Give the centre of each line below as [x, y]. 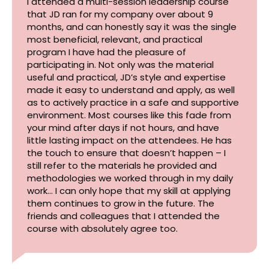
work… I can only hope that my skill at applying [129, 191]
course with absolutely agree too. [102, 228]
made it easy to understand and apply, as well [131, 90]
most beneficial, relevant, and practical [115, 39]
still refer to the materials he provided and [122, 165]
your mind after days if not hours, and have [123, 128]
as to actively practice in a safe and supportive [133, 102]
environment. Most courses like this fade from [129, 115]
